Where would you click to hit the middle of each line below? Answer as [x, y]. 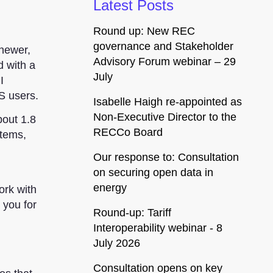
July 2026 [117, 243]
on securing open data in [153, 172]
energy [110, 187]
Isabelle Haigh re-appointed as [168, 101]
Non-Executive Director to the [165, 117]
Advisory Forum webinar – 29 [165, 61]
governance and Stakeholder [163, 46]
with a [19, 65]
